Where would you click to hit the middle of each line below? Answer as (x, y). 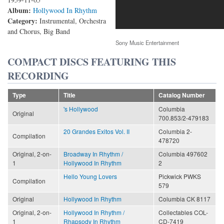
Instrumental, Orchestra (73, 21)
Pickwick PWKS (180, 176)
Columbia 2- (175, 131)
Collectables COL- (183, 212)
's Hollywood (81, 108)
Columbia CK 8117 (184, 198)
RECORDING (38, 75)
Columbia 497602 (183, 153)
